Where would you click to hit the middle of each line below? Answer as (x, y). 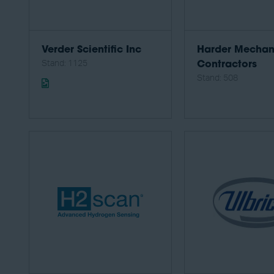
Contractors (227, 65)
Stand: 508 (217, 79)
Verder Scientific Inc (91, 50)
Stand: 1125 (65, 64)
